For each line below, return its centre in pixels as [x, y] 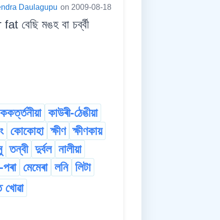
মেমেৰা [35, 167]
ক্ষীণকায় [87, 131]
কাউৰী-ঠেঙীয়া [73, 113]
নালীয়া [70, 149]
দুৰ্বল [43, 149]
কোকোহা [27, 131]
